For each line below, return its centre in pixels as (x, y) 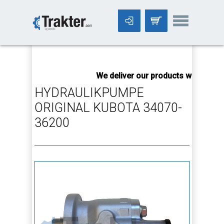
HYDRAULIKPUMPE (89, 93)
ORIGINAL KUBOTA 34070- (108, 108)
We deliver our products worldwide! (157, 76)
